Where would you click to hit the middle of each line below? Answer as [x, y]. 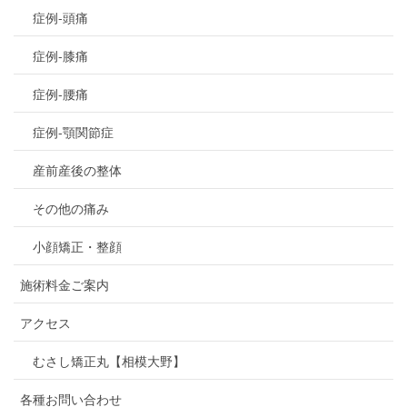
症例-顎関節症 [73, 132]
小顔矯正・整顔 [77, 247]
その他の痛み [71, 208]
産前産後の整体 [77, 170]
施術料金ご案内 [65, 285]
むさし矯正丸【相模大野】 [109, 361]
